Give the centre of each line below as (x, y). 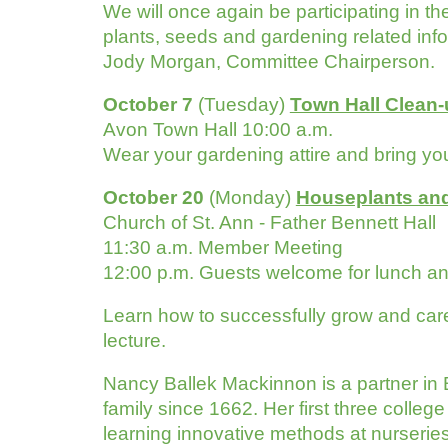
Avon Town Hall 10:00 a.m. (220, 129)
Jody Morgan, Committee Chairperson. (268, 61)
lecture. (134, 340)
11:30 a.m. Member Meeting (222, 247)
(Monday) (249, 197)
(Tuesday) (241, 104)
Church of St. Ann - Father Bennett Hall (269, 222)
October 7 (147, 104)
